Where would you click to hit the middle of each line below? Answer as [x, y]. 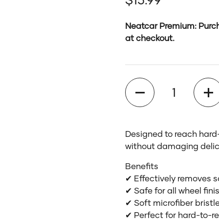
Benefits [142, 166]
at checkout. [150, 38]
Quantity [143, 84]
